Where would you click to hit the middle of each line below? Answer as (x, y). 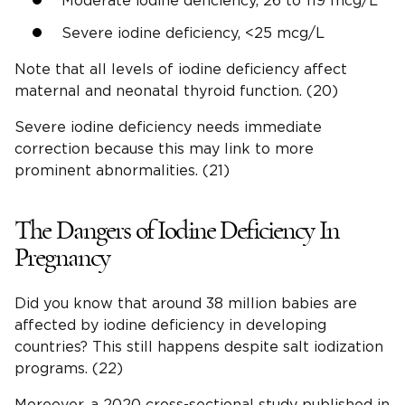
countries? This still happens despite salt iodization (199, 348)
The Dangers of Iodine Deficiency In (177, 231)
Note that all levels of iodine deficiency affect (181, 70)
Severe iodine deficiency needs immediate (168, 128)
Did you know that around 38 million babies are (186, 304)
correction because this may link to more (164, 150)
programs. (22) (69, 369)
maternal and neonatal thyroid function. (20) (176, 92)
